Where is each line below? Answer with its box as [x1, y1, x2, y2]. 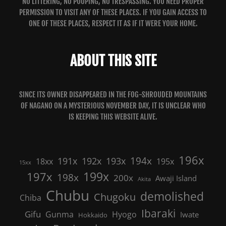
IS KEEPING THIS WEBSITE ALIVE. [69, 112, 157, 122]
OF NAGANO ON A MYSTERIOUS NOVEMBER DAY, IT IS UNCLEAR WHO [20, 101, 206, 111]
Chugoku [94, 190, 136, 204]
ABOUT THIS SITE [70, 52, 156, 70]
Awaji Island [155, 173, 197, 183]
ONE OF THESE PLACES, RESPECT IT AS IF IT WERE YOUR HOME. [28, 18, 198, 28]
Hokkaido [78, 210, 107, 219]
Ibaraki [141, 206, 176, 220]
